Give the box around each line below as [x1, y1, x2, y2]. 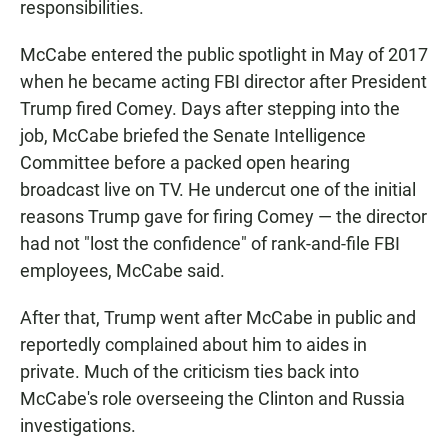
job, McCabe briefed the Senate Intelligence [20, 125, 366, 147]
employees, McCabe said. [20, 260, 225, 282]
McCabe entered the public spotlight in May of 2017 [20, 44, 428, 66]
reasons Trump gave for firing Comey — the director [20, 206, 427, 228]
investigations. [20, 415, 136, 437]
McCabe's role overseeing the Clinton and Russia [20, 388, 405, 410]
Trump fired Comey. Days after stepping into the [20, 98, 400, 120]
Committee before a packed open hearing [20, 152, 350, 174]
